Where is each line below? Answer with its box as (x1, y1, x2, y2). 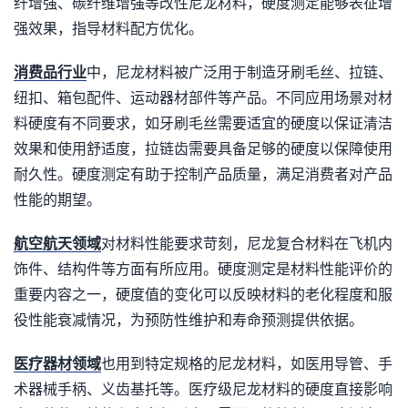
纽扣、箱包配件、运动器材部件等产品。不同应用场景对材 (14, 90, 393, 106)
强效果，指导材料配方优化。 (14, 21, 203, 36)
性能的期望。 (14, 192, 101, 208)
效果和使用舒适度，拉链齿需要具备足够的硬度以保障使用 (14, 141, 393, 157)
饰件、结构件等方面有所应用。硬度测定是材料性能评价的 (14, 261, 393, 277)
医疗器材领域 (14, 356, 101, 372)
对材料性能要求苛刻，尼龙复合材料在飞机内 (101, 236, 393, 251)
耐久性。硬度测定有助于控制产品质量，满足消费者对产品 (14, 167, 393, 182)
